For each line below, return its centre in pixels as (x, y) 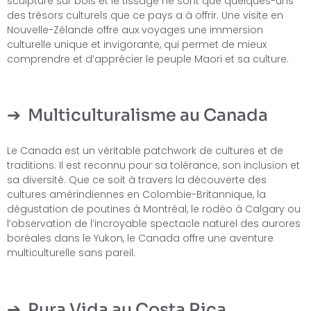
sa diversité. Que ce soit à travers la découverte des (137, 180)
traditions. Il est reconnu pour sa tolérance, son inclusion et (153, 166)
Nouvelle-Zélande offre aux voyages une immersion (135, 30)
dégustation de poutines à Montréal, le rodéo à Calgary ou (154, 209)
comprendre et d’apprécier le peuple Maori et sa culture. (148, 59)
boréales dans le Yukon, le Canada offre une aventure (140, 238)
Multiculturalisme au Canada (148, 116)
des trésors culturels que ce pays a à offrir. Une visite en (145, 16)
